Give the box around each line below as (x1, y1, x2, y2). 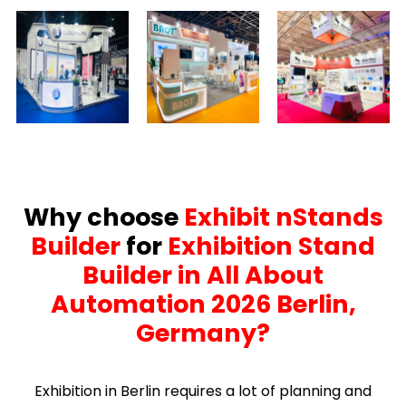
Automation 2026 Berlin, (50, 286, 356, 321)
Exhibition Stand (168, 228, 375, 263)
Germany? (136, 315, 270, 350)
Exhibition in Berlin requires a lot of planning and (34, 380, 372, 401)
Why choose (23, 199, 184, 234)
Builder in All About (82, 257, 324, 292)
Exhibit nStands (183, 199, 383, 234)
